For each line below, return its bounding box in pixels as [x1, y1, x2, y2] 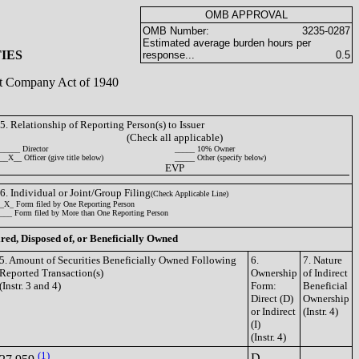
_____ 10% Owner [175, 144, 235, 153]
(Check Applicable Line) [151, 189, 228, 198]
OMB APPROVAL [205, 9, 288, 21]
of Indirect [303, 267, 348, 279]
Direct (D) [251, 292, 293, 305]
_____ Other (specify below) [175, 153, 266, 162]
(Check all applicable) [127, 131, 223, 143]
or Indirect [251, 305, 296, 317]
